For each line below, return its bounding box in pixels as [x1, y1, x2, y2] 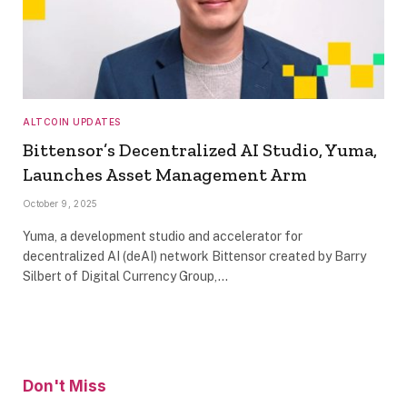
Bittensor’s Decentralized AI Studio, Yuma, [23, 138, 377, 161]
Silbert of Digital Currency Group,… [23, 268, 228, 283]
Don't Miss [23, 376, 106, 395]
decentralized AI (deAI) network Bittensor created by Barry [23, 248, 366, 263]
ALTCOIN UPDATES [23, 115, 121, 127]
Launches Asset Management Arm [23, 163, 307, 185]
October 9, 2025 [23, 197, 98, 209]
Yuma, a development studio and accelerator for [23, 228, 303, 243]
